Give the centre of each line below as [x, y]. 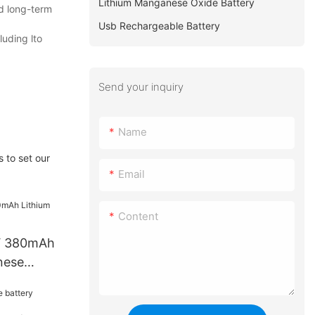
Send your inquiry [141, 86]
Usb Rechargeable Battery [160, 25]
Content [139, 217]
